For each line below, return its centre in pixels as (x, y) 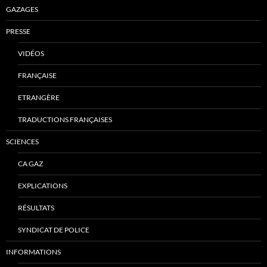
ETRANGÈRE (39, 97)
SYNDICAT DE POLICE (54, 230)
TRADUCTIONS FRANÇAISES (65, 119)
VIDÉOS (31, 53)
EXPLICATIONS (43, 186)
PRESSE (18, 31)
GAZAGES (22, 9)
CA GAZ (30, 164)
